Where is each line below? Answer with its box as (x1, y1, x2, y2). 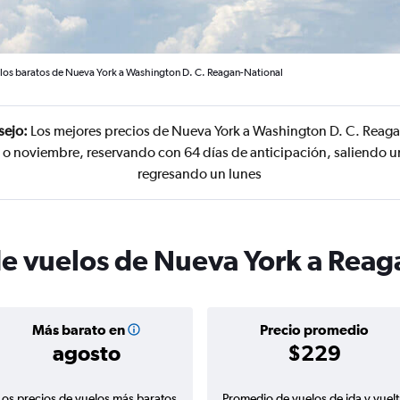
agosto (52, 340, 121, 365)
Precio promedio (259, 321, 369, 337)
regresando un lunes (137, 165, 262, 182)
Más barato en (31, 321, 125, 337)
